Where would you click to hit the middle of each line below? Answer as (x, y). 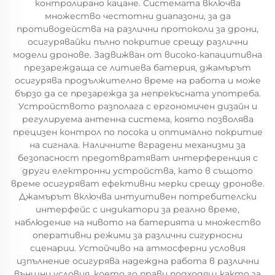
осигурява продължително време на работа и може (137, 80)
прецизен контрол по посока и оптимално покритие (137, 132)
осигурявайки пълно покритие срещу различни (137, 42)
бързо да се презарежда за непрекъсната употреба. (137, 93)
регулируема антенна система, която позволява (137, 119)
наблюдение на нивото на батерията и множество (137, 222)
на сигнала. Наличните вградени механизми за (137, 145)
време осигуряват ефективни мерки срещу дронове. (137, 184)
